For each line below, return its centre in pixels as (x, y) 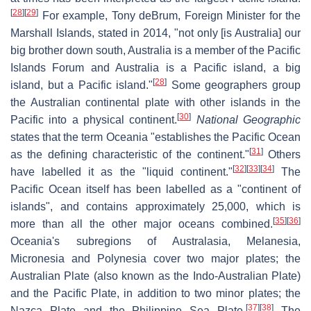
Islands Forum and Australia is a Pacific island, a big (155, 68)
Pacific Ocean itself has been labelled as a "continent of (155, 190)
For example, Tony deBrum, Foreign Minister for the (169, 16)
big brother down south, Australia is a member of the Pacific (155, 51)
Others (282, 155)
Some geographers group (234, 85)
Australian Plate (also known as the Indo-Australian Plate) (155, 276)
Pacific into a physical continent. (94, 120)
